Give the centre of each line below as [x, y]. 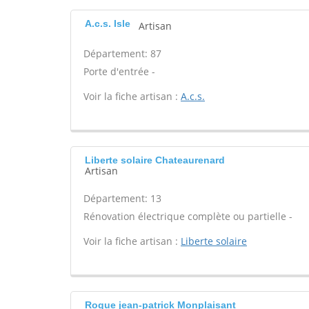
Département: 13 [122, 198]
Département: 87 [122, 53]
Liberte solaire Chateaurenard [155, 160]
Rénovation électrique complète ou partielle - [188, 216]
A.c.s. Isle [108, 23]
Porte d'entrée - [119, 71]
